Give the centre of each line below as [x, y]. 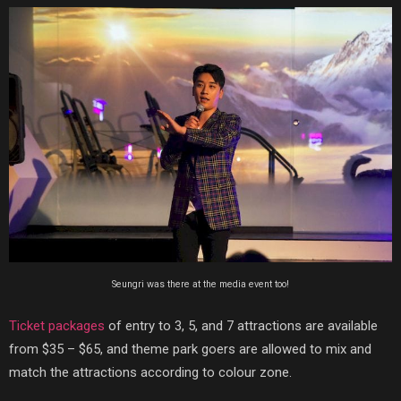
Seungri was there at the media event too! [200, 285]
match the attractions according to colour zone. [150, 373]
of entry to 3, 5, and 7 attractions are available [241, 326]
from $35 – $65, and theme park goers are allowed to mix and [190, 350]
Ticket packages [57, 326]
